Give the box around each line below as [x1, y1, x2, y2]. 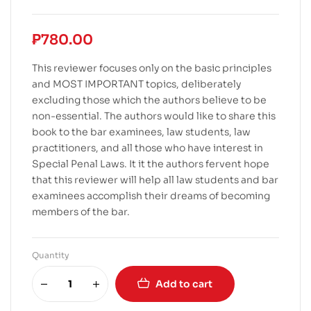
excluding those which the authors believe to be [32, 94, 267, 106]
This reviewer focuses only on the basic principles [32, 62, 271, 74]
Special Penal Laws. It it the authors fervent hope [32, 158, 269, 170]
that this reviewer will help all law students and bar [32, 174, 278, 186]
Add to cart [155, 278, 212, 290]
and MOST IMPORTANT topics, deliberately [32, 78, 241, 90]
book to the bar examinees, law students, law [32, 126, 251, 138]
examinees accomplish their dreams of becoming [32, 190, 270, 202]
